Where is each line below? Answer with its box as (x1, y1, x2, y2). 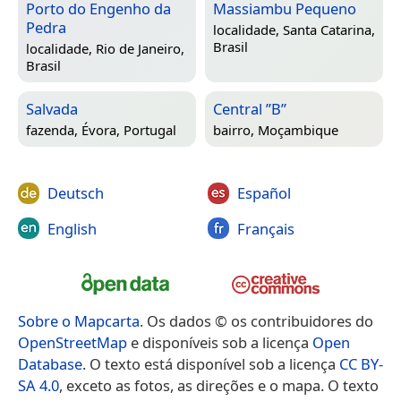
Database (18, 354, 82, 375)
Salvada (26, 98, 78, 120)
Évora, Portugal (81, 120, 176, 139)
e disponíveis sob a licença (127, 332, 312, 354)
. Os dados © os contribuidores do (140, 311, 373, 332)
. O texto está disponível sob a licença (82, 354, 339, 375)
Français (236, 218, 294, 239)
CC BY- (339, 354, 383, 375)
